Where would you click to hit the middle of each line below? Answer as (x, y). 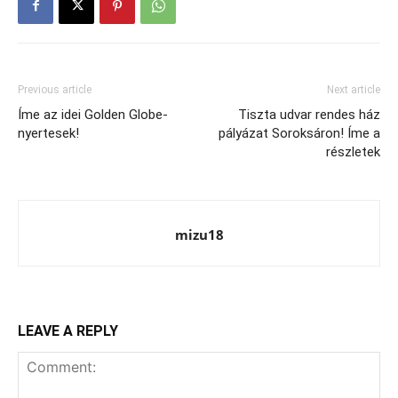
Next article (354, 89)
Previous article (55, 89)
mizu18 (199, 234)
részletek (353, 151)
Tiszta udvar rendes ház (309, 114)
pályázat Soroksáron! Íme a (299, 133)
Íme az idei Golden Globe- (93, 114)
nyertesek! (48, 133)
